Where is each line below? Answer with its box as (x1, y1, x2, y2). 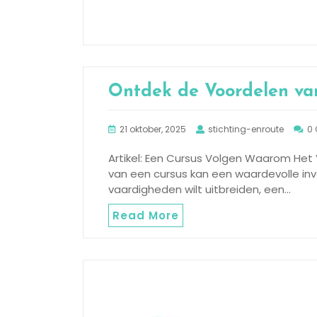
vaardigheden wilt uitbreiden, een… (108, 181, 291, 197)
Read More (113, 207, 179, 223)
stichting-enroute (208, 122, 284, 135)
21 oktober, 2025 (120, 122, 186, 135)
